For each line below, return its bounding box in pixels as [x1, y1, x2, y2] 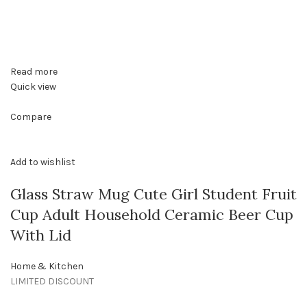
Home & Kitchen [10, 260, 84, 273]
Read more [10, 66, 58, 78]
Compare [10, 111, 51, 123]
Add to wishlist [10, 156, 75, 169]
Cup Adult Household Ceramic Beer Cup [10, 205, 293, 225]
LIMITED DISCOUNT [10, 275, 94, 288]
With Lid [10, 225, 71, 245]
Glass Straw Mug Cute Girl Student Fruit [10, 184, 297, 204]
